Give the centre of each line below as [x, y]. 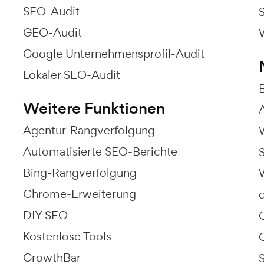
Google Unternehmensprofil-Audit [114, 53]
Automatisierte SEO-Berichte [100, 151]
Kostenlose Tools [67, 236]
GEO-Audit [52, 32]
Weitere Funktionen [94, 108]
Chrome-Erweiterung [80, 194]
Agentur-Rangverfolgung [89, 130]
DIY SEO [45, 215]
